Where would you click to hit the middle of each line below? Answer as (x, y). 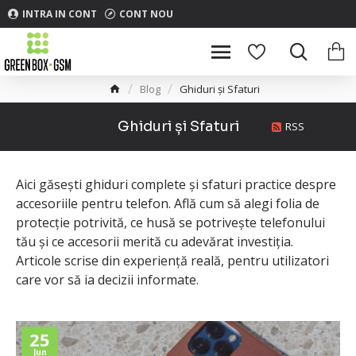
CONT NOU (146, 14)
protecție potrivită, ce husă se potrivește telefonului (170, 222)
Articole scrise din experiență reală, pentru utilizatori (172, 261)
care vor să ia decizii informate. (107, 280)
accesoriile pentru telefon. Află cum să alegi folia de (168, 203)
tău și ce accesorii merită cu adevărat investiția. (155, 242)
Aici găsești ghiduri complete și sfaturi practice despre (176, 184)
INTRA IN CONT (60, 14)
